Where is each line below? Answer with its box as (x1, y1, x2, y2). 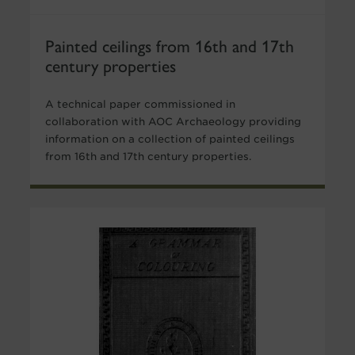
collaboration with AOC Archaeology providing (44, 115, 301, 128)
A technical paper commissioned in (44, 97, 235, 110)
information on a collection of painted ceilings (44, 132, 295, 145)
